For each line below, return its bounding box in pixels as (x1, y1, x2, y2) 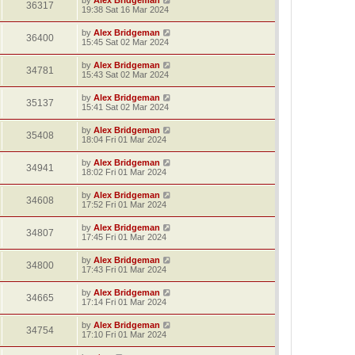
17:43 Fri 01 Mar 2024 (82, 264, 166, 274)
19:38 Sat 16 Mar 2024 (82, 4, 169, 14)
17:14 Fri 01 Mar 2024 (82, 296, 166, 307)
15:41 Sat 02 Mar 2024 (82, 101, 169, 112)
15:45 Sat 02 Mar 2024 (82, 36, 169, 47)
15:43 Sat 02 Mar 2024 (82, 69, 169, 79)
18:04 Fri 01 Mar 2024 (82, 134, 166, 144)
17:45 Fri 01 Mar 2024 (82, 231, 166, 242)
